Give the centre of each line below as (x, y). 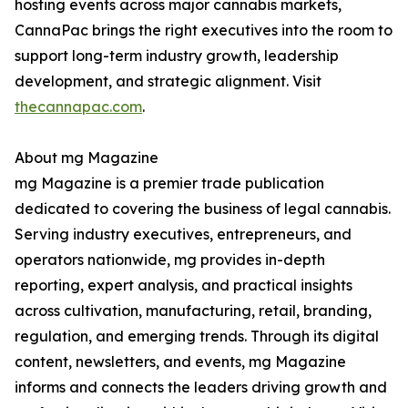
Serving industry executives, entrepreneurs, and (183, 235)
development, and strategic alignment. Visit (168, 82)
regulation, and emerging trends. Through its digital (197, 337)
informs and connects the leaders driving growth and (201, 388)
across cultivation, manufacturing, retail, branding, (193, 311)
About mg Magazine (87, 158)
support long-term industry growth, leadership (177, 56)
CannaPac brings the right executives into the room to (204, 31)
